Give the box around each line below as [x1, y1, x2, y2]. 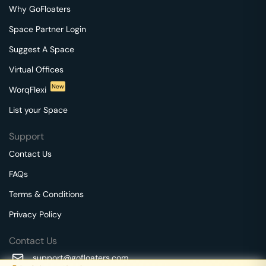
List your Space [9, 104, 68, 115]
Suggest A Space [9, 43, 74, 55]
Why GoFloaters [9, 3, 71, 14]
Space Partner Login [9, 23, 86, 34]
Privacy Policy [9, 208, 62, 220]
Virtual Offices [9, 64, 64, 75]
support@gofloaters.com [33, 252, 128, 263]
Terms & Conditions [9, 188, 84, 199]
